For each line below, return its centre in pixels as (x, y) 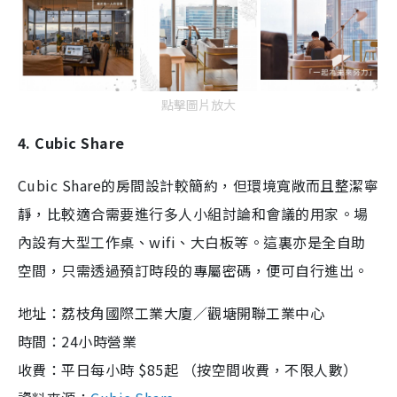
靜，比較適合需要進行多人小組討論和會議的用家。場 (193, 213)
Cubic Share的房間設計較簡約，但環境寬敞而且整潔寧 (198, 185)
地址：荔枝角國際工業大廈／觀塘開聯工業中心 (171, 312)
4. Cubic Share (71, 142)
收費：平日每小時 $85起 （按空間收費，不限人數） (188, 369)
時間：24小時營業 (78, 341)
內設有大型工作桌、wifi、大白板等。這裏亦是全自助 (192, 241)
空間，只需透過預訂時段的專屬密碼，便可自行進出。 (193, 270)
